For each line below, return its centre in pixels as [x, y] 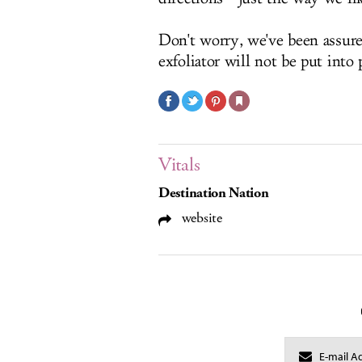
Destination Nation [214, 193]
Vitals [179, 165]
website [200, 218]
